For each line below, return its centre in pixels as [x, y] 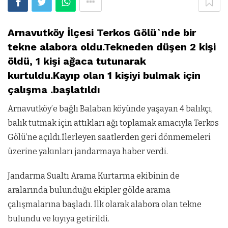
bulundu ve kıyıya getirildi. [59, 218]
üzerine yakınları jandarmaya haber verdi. [88, 151]
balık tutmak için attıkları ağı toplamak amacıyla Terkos [113, 123]
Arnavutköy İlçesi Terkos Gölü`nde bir [102, 32]
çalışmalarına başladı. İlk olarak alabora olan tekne [105, 204]
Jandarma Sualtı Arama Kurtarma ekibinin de [94, 176]
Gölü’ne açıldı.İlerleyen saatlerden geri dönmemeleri [109, 137]
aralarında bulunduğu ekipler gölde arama [89, 190]
